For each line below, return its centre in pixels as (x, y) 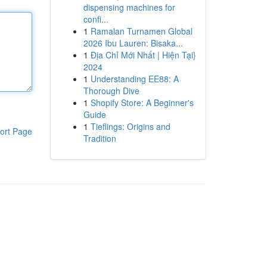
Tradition (100, 138)
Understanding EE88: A (134, 79)
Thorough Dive (111, 91)
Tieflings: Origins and (130, 126)
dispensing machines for (129, 7)
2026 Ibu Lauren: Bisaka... (133, 43)
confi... (96, 19)
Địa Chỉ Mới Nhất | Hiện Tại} (143, 55)
